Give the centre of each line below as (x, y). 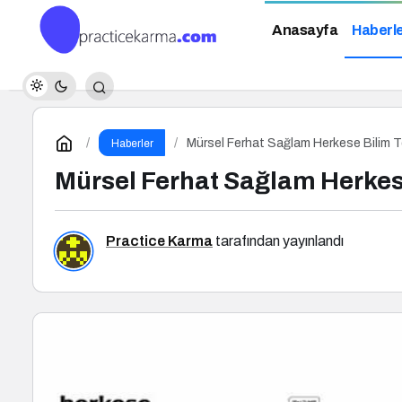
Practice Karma (159, 241)
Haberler (132, 144)
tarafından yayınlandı (278, 241)
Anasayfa (305, 31)
